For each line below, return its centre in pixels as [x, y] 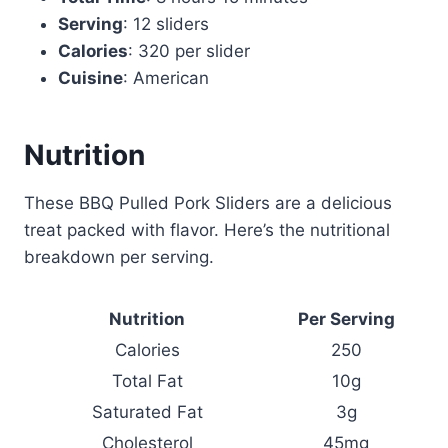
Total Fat [147, 380]
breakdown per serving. [119, 256]
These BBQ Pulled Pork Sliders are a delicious [208, 202]
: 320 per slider [189, 50]
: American [166, 77]
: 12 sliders [166, 23]
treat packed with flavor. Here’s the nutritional [207, 229]
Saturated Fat [147, 411]
